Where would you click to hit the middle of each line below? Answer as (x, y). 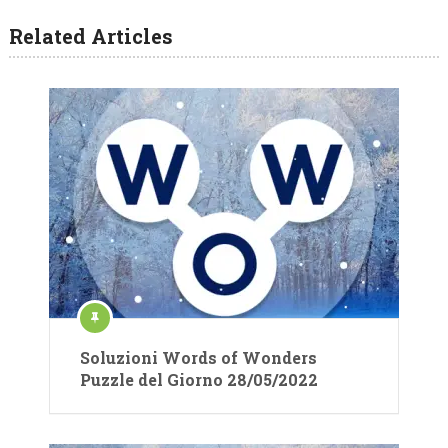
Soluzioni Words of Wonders (198, 358)
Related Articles (90, 36)
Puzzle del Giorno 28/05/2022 (199, 380)
